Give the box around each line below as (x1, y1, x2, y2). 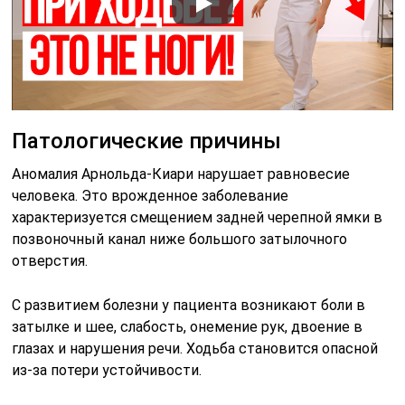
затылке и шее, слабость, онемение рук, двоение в (12, 318, 363, 336)
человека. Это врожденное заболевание (12, 187, 289, 205)
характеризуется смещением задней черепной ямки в (12, 209, 383, 227)
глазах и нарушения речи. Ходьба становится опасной (12, 340, 379, 358)
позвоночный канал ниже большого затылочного (12, 231, 348, 249)
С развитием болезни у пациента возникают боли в (12, 297, 366, 315)
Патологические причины (12, 128, 282, 155)
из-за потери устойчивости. (12, 362, 202, 380)
